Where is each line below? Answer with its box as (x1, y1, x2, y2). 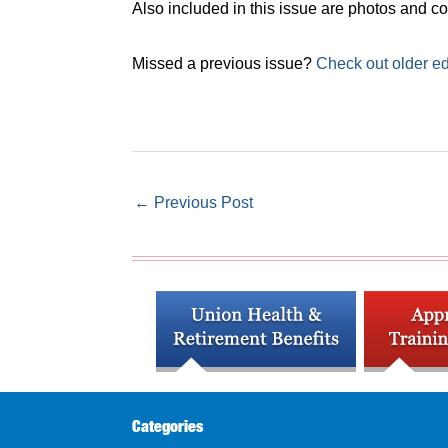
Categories (132, 415, 203, 436)
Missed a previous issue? (132, 54, 316, 72)
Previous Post (150, 194, 253, 212)
